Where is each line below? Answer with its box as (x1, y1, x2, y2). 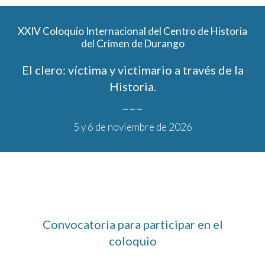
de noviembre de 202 (93, 121, 186, 133)
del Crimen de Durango (80, 37, 185, 50)
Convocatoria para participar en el (42, 217, 223, 231)
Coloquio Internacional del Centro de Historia (41, 25, 247, 37)
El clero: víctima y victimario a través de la (21, 63, 244, 77)
